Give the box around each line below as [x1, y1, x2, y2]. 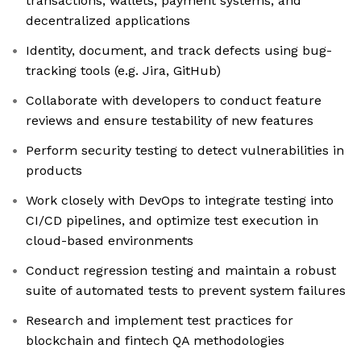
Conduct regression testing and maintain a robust [26, 263, 336, 279]
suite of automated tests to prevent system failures [26, 283, 346, 299]
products [26, 163, 82, 179]
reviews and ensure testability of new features [26, 113, 313, 129]
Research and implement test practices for [26, 313, 293, 329]
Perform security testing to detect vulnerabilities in [26, 143, 344, 159]
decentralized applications [26, 13, 190, 29]
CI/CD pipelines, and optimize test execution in [26, 213, 318, 229]
